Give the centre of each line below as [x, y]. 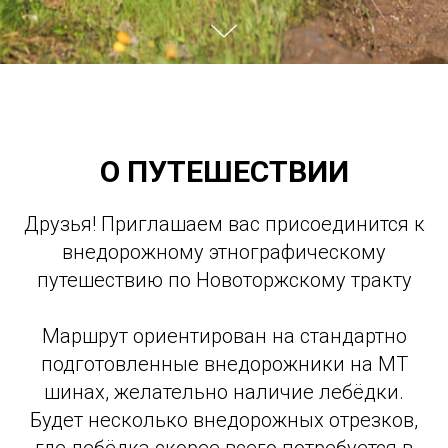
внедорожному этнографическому [224, 252]
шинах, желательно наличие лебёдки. [224, 392]
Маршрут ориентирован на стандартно [224, 336]
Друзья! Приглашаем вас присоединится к [224, 224]
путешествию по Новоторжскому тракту [224, 280]
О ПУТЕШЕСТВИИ [224, 171]
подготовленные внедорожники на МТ [224, 364]
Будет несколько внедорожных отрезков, [224, 420]
